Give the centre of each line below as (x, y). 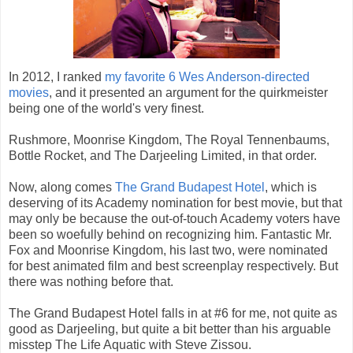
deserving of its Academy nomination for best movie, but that (175, 203)
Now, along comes (62, 188)
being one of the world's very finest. (106, 109)
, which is (291, 188)
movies (29, 93)
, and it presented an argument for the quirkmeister (188, 93)
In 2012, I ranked (57, 77)
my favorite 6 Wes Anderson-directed (207, 77)
